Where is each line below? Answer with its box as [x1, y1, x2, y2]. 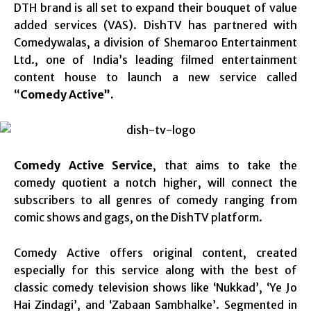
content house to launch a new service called [14, 69, 297, 84]
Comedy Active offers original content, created [14, 245, 297, 260]
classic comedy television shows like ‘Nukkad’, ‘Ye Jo [14, 280, 297, 294]
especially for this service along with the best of [14, 262, 297, 277]
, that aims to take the [153, 158, 298, 172]
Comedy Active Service [14, 158, 153, 172]
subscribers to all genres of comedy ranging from [14, 192, 297, 207]
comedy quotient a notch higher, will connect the [14, 175, 297, 190]
